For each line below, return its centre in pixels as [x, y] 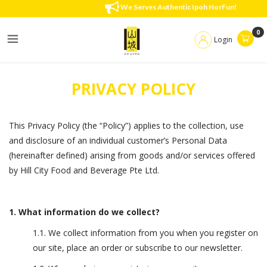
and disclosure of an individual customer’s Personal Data [118, 140]
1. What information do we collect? [84, 212]
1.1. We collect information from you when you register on [145, 233]
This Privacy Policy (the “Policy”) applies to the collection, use [126, 125]
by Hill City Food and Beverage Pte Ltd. [84, 170]
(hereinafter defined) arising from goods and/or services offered [132, 155]
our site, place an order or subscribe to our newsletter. [138, 248]
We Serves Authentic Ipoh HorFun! [170, 7]
